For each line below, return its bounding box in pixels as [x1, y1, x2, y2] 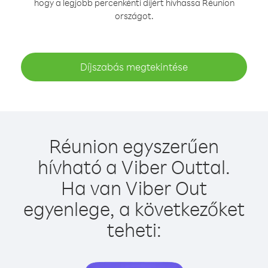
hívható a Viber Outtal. [38, 154, 230, 179]
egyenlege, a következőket [23, 196, 245, 221]
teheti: [106, 217, 162, 242]
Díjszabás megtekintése [80, 60, 188, 73]
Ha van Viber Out [61, 175, 207, 200]
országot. [114, 10, 154, 22]
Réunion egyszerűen [49, 133, 219, 158]
